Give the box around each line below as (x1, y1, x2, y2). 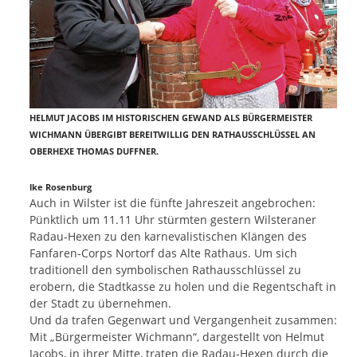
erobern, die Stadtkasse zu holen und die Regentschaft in (29, 279, 336, 295)
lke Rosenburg (29, 182, 92, 194)
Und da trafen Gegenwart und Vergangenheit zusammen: (29, 312, 337, 328)
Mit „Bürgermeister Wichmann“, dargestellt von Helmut (29, 329, 324, 345)
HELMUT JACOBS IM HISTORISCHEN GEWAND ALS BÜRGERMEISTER (29, 112, 312, 124)
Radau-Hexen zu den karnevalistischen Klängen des (29, 229, 307, 245)
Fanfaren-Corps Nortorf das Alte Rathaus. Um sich (29, 245, 297, 261)
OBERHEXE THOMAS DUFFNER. (29, 146, 159, 158)
